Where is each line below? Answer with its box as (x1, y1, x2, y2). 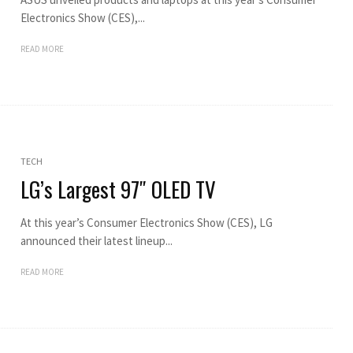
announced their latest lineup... (20, 232, 173, 248)
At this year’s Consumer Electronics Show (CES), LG (20, 214, 273, 230)
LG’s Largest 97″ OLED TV (20, 173, 216, 205)
